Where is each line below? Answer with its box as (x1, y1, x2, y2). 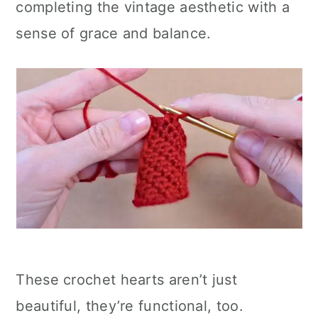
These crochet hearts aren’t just (16, 271, 237, 288)
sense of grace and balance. (16, 25, 212, 42)
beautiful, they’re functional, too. (16, 297, 243, 314)
